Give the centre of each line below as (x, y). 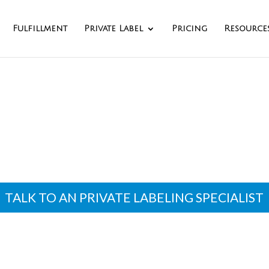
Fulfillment (40, 29)
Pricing (189, 29)
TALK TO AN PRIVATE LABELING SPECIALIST (134, 198)
